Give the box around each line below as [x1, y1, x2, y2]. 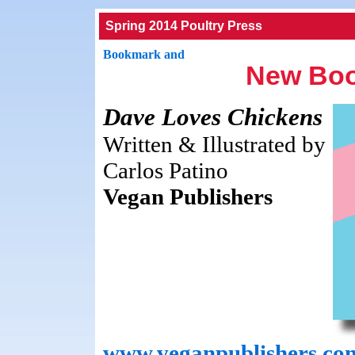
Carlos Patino [103, 158, 228, 183]
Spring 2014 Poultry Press [105, 19, 262, 32]
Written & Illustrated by [103, 132, 326, 157]
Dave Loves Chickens [103, 104, 323, 131]
